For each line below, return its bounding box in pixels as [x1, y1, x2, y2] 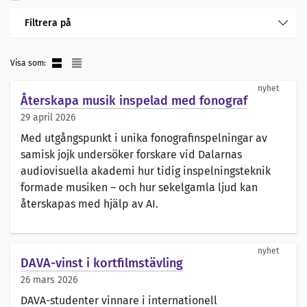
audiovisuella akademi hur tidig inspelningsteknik [21, 164, 271, 178]
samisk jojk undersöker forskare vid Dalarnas [21, 148, 242, 162]
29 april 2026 [21, 112, 75, 124]
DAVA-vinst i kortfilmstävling [21, 256, 183, 271]
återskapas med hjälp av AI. [21, 197, 158, 211]
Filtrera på [25, 17, 71, 29]
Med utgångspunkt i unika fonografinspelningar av [21, 132, 267, 145]
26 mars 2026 [21, 274, 77, 286]
